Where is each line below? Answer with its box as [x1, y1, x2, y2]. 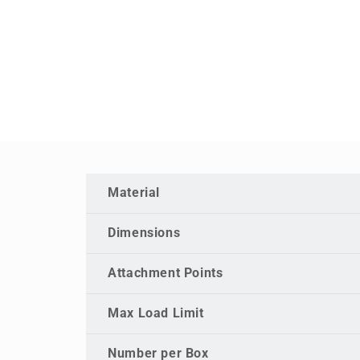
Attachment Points [108, 265, 223, 281]
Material [108, 185, 161, 201]
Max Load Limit [108, 305, 204, 321]
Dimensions [108, 225, 181, 241]
